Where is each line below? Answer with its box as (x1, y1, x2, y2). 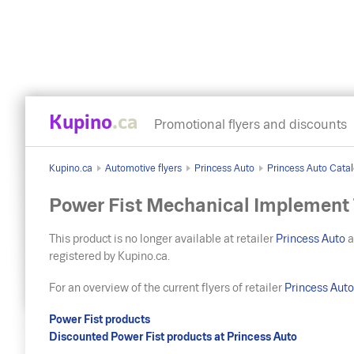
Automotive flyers (105, 163, 182, 174)
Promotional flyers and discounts (154, 117, 347, 132)
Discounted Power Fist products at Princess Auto (49, 330, 298, 343)
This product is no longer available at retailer (49, 232, 277, 245)
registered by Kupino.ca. (49, 250, 171, 262)
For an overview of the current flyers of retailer (49, 281, 285, 294)
